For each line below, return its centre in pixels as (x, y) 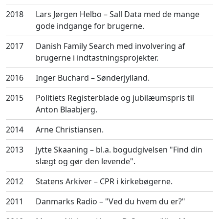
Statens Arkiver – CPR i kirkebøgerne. (104, 181)
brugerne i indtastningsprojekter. (97, 58)
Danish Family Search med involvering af (110, 46)
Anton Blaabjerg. (66, 109)
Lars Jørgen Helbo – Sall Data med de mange (118, 14)
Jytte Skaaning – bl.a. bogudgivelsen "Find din (119, 150)
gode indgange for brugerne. (90, 26)
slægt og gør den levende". (86, 161)
